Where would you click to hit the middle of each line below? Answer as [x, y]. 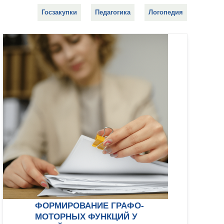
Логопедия [165, 12]
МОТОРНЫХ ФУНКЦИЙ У [86, 216]
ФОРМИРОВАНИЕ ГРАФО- [89, 205]
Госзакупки [59, 12]
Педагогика [112, 12]
